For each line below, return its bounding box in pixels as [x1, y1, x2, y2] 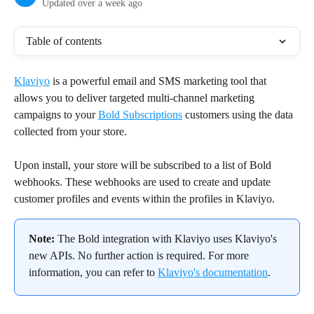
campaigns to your [14, 109, 98, 121]
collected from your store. [14, 125, 127, 137]
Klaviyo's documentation [158, 266, 268, 279]
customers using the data [182, 109, 296, 121]
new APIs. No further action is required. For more [29, 250, 252, 262]
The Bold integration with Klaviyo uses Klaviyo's [55, 233, 280, 245]
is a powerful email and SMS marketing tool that [50, 75, 269, 87]
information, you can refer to [29, 266, 158, 279]
